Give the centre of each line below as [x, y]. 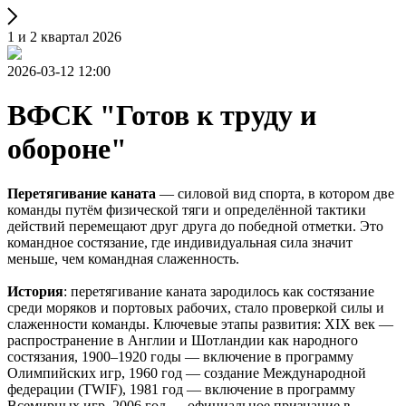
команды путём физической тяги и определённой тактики [187, 209]
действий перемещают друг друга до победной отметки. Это [195, 226]
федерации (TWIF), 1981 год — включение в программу [181, 389]
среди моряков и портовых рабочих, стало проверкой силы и [196, 307]
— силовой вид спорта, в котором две [275, 193]
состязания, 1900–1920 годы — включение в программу [180, 356]
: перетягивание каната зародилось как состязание [219, 291]
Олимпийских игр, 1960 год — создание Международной [187, 372]
